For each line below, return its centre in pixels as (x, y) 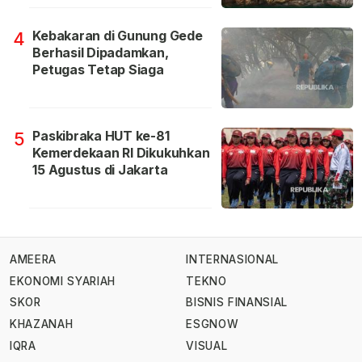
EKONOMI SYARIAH (63, 281)
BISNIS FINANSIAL (237, 303)
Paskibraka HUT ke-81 (101, 136)
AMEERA (33, 260)
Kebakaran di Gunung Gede (118, 36)
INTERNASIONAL (232, 260)
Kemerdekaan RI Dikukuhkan (121, 153)
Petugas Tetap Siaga (98, 70)
